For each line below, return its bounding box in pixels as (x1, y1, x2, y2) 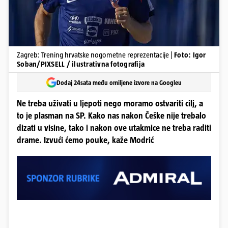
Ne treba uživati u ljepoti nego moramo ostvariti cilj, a (17, 99, 203, 108)
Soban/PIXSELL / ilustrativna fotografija (17, 60, 145, 68)
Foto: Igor (174, 50, 206, 59)
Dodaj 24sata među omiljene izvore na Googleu (56, 78, 182, 87)
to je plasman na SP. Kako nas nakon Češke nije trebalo (17, 111, 206, 121)
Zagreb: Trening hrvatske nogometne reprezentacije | (17, 50, 174, 59)
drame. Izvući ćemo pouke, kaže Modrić (17, 135, 154, 145)
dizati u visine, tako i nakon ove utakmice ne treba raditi (17, 123, 211, 133)
